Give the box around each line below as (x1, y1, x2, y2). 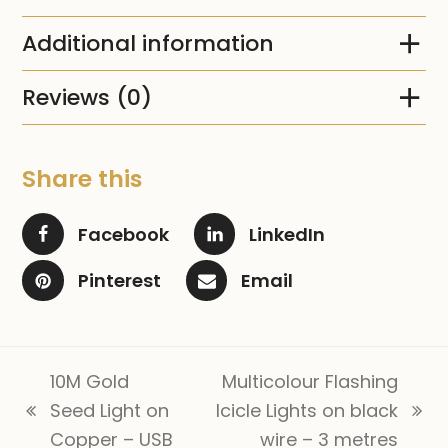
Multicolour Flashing (221, 369, 398, 395)
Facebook (77, 221, 169, 247)
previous (21, 411, 99, 437)
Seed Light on (50, 398, 170, 424)
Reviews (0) (22, 81, 153, 113)
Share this (22, 162, 143, 196)
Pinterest (77, 268, 161, 294)
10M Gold (50, 369, 130, 395)
